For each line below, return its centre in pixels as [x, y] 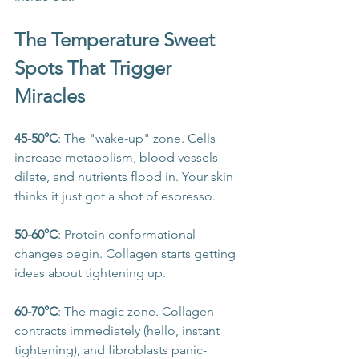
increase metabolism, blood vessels [118, 158]
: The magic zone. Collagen [137, 312]
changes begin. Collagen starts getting [127, 254]
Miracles [50, 96]
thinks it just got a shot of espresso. [115, 196]
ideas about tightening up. [90, 273]
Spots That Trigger [95, 68]
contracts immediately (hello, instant [119, 331]
